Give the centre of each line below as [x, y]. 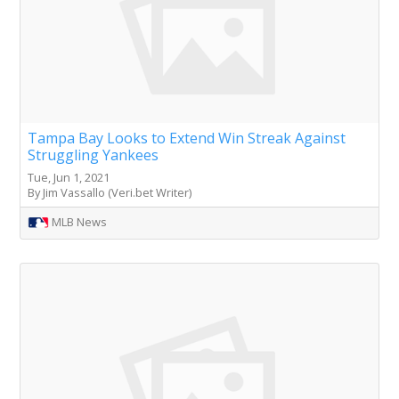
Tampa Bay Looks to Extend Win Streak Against [187, 138]
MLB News [79, 221]
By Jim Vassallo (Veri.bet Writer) [110, 192]
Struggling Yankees [93, 155]
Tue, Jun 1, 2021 [69, 177]
